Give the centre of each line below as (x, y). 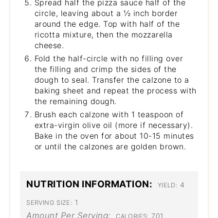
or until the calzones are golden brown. (110, 147)
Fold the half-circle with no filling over (109, 59)
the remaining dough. (75, 101)
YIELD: (167, 185)
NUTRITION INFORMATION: (90, 184)
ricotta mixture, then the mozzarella (103, 35)
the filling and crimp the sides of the (105, 69)
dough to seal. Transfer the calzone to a (112, 80)
